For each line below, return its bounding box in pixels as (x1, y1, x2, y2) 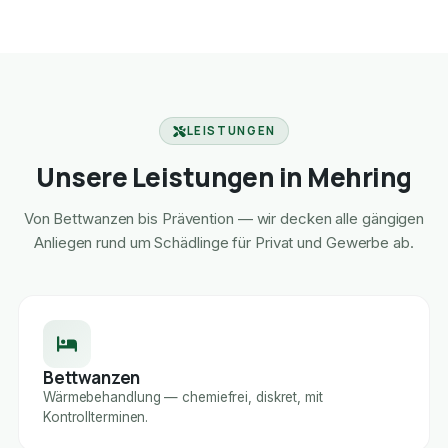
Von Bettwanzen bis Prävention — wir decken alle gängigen (23, 209, 425, 229)
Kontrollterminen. (42, 409, 149, 426)
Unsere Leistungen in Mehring (36, 159, 412, 196)
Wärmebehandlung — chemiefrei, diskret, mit (42, 389, 323, 406)
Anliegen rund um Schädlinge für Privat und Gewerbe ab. (34, 233, 414, 253)
